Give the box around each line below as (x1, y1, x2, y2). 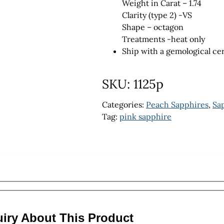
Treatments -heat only (122, 34, 205, 44)
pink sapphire (119, 111, 171, 121)
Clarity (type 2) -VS (122, 10, 192, 20)
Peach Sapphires (146, 99, 208, 109)
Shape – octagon (122, 22, 183, 32)
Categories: (102, 99, 146, 109)
